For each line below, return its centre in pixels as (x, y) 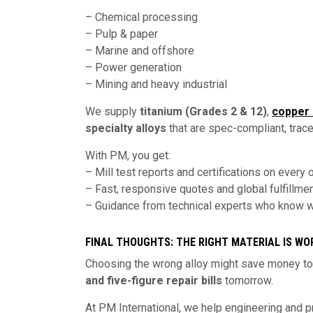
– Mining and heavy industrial (156, 84)
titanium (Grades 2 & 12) (203, 111)
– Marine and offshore (140, 51)
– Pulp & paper (122, 34)
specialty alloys (126, 128)
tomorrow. (248, 281)
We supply (112, 111)
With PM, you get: (128, 155)
